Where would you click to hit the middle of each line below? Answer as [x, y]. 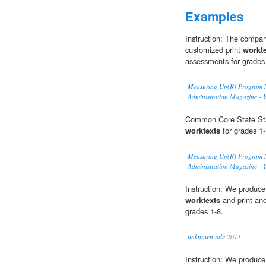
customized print [214, 50]
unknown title [206, 237]
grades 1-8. [204, 211]
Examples [215, 17]
